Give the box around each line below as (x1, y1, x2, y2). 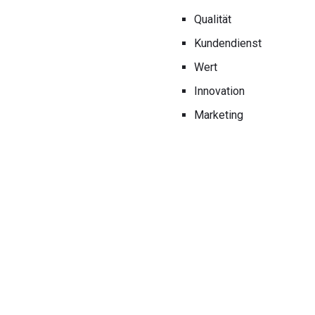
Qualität (194, 12, 231, 26)
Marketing (194, 108, 243, 122)
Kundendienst (194, 36, 262, 50)
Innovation (194, 84, 245, 98)
